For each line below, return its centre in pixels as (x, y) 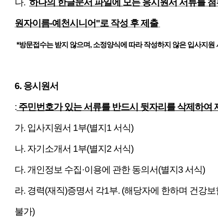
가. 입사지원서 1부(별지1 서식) (74, 128)
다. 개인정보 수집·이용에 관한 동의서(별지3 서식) (110, 170)
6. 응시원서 (36, 86)
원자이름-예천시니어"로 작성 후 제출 (86, 23)
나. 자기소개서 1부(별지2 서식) (74, 149)
